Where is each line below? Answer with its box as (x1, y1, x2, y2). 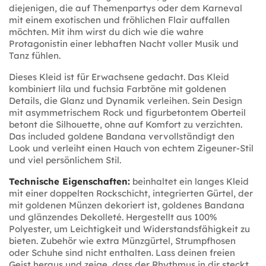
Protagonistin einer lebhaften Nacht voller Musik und (9, 37, 239, 49)
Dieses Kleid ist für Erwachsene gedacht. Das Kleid (9, 71, 229, 83)
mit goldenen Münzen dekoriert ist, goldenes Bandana (9, 199, 245, 211)
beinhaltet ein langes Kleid (130, 175, 249, 187)
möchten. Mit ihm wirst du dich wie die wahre (9, 26, 204, 37)
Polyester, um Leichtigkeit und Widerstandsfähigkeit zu (9, 223, 250, 235)
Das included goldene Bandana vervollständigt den (9, 130, 235, 142)
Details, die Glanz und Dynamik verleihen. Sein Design (9, 94, 242, 106)
